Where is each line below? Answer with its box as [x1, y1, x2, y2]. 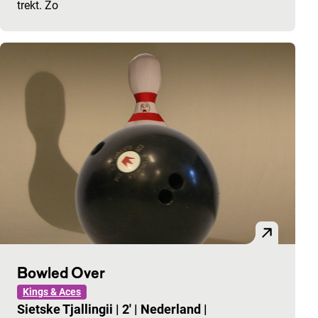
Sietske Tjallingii [17, 301, 116, 317]
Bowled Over [17, 263, 105, 282]
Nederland [141, 301, 204, 317]
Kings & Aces [23, 285, 81, 297]
